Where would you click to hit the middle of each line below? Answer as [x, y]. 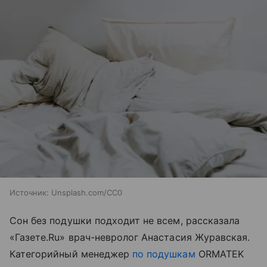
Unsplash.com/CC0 [87, 192]
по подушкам [164, 254]
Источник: [29, 192]
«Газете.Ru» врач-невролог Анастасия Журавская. [130, 237]
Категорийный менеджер [71, 254]
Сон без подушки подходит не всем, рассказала [125, 220]
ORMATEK [219, 254]
